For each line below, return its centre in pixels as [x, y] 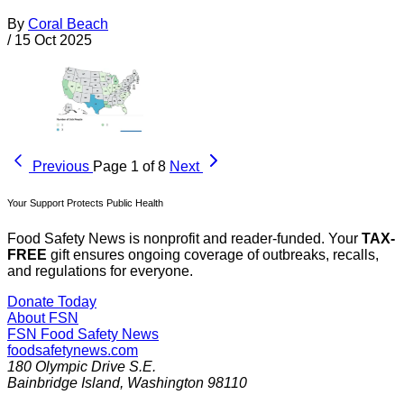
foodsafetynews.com [73, 350]
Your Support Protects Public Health [85, 202]
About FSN [43, 317]
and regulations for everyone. [100, 271]
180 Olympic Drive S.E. [82, 366]
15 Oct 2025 [53, 40]
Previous [61, 166]
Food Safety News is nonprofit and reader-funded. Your [184, 238]
